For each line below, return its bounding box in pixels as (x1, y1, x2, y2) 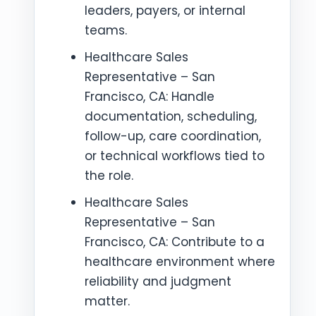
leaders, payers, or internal (85, 2, 245, 19)
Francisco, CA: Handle (85, 88, 214, 105)
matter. (85, 293, 130, 310)
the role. (85, 167, 133, 184)
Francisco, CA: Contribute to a (85, 233, 265, 250)
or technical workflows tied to (85, 147, 265, 164)
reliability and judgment (85, 273, 231, 290)
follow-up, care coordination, (85, 128, 261, 145)
